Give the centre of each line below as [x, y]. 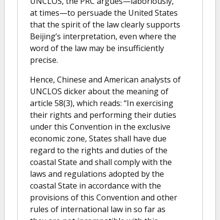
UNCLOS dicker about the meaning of [99, 91]
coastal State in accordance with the [96, 185]
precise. [44, 60]
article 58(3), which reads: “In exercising [102, 103]
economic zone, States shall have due [98, 138]
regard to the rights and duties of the [99, 150]
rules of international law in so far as [98, 209]
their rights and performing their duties [103, 115]
